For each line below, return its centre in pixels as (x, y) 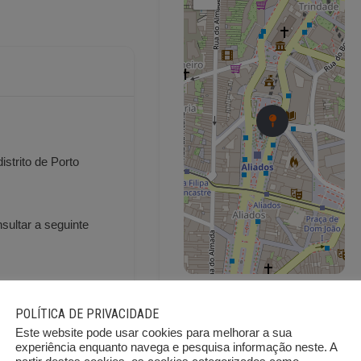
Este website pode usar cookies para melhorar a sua (154, 333)
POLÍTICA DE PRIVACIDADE (87, 314)
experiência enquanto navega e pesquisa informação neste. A (176, 347)
